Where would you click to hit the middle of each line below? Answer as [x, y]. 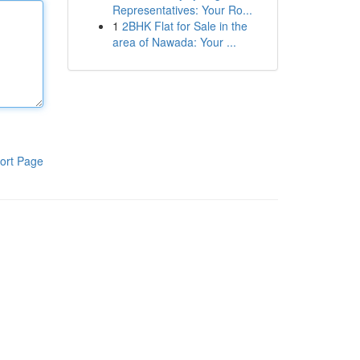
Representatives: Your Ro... [182, 10]
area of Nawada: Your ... [174, 42]
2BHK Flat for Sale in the [184, 26]
